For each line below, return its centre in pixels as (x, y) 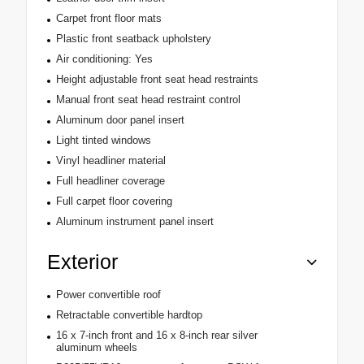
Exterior (82, 262)
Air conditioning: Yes (104, 59)
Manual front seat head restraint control (148, 100)
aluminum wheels (96, 348)
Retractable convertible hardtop (129, 315)
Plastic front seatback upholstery (133, 39)
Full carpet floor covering (114, 201)
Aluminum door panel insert (120, 120)
